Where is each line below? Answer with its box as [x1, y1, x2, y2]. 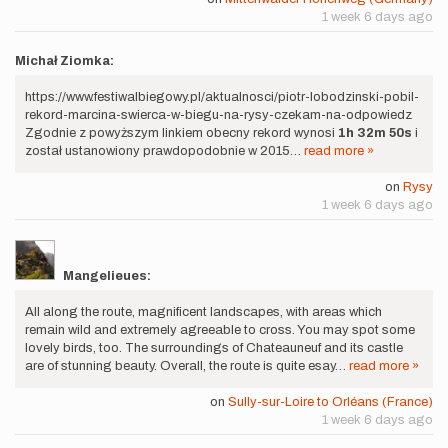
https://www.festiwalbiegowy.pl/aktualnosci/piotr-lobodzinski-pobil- [25, 90, 419, 105]
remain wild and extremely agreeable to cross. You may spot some [25, 323, 415, 338]
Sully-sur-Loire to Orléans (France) [228, 395, 433, 410]
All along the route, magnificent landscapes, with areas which [25, 305, 382, 320]
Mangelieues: [63, 269, 151, 284]
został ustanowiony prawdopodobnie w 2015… [25, 144, 304, 159]
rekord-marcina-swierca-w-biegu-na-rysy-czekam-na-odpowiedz [25, 108, 412, 123]
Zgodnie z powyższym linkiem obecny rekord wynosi [25, 126, 338, 141]
